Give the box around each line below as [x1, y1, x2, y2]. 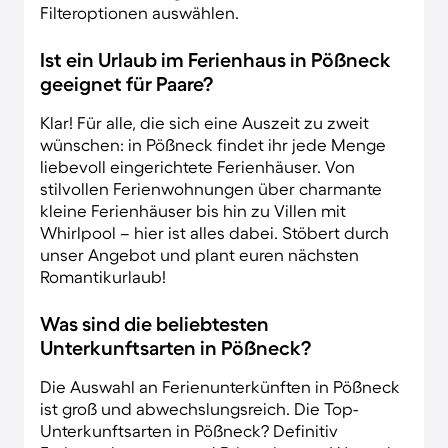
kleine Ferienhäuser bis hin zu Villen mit [40, 200, 346, 220]
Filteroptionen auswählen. [40, 2, 239, 22]
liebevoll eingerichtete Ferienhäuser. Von [40, 156, 355, 176]
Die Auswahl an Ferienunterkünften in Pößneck [40, 376, 400, 396]
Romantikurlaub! [40, 266, 166, 286]
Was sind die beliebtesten [40, 312, 269, 335]
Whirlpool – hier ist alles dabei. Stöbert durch [40, 222, 389, 242]
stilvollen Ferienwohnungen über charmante [40, 178, 382, 198]
